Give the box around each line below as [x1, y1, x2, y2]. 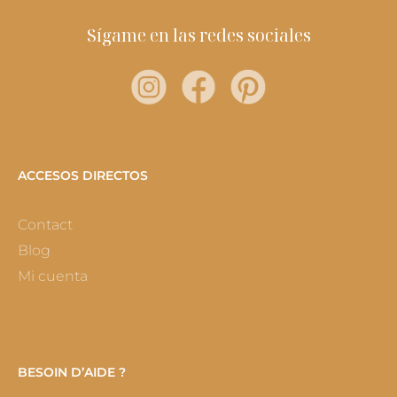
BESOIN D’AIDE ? [18, 364, 126, 381]
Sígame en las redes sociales [86, 24, 311, 48]
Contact [18, 216, 73, 234]
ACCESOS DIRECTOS [18, 167, 148, 184]
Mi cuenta [18, 268, 88, 285]
